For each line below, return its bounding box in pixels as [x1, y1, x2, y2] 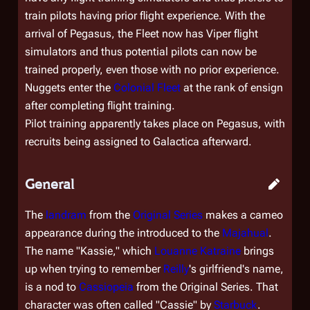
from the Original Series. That [134, 280, 278, 293]
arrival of [25, 27, 70, 40]
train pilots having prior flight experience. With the [25, 9, 265, 22]
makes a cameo [203, 208, 283, 221]
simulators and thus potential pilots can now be [25, 45, 257, 58]
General [25, 176, 74, 192]
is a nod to [25, 280, 79, 293]
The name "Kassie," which [25, 244, 154, 257]
